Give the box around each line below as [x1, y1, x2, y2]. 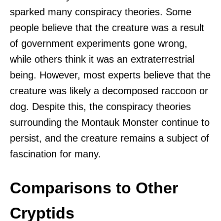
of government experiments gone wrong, [10, 37, 187, 49]
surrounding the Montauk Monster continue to [10, 116, 210, 128]
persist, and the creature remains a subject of [10, 132, 209, 144]
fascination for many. [10, 148, 101, 159]
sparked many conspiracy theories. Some [10, 6, 191, 17]
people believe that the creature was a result [10, 22, 204, 33]
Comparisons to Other [10, 179, 178, 197]
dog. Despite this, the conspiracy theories [10, 101, 191, 112]
